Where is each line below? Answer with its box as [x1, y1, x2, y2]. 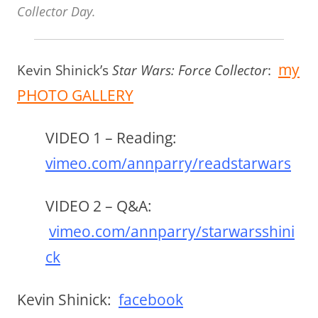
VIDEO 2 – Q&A [45, 195, 148, 216]
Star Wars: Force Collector [112, 60, 268, 79]
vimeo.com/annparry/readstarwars [45, 153, 291, 173]
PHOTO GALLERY [17, 84, 133, 105]
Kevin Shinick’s [17, 60, 112, 79]
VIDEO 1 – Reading [45, 127, 172, 148]
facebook [119, 289, 183, 309]
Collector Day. [17, 2, 96, 20]
